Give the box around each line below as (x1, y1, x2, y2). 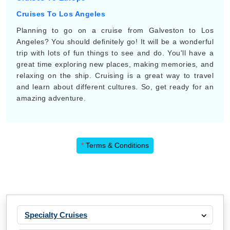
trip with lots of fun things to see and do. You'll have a (16, 49, 214, 57)
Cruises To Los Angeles (16, 10, 105, 18)
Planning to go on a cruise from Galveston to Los (16, 26, 214, 34)
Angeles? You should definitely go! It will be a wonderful (16, 37, 214, 46)
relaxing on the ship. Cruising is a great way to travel (16, 71, 214, 80)
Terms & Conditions (84, 141, 149, 149)
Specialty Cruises (25, 210, 87, 219)
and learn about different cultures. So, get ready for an (16, 83, 214, 91)
